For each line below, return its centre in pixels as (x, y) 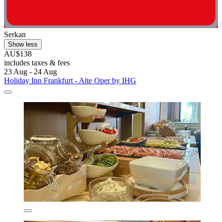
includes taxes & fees (37, 63)
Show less (23, 45)
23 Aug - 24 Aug (30, 72)
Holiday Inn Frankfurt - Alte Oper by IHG (70, 81)
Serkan (15, 35)
